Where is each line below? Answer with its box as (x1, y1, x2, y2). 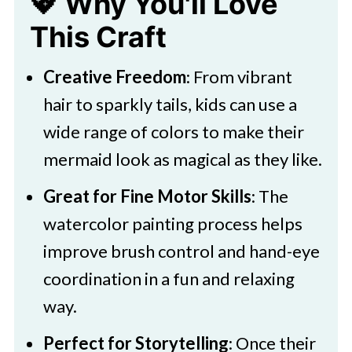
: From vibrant (185, 66, 292, 87)
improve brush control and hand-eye (42, 240, 320, 262)
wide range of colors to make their (42, 121, 304, 142)
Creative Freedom (42, 66, 186, 87)
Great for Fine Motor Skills (42, 185, 251, 207)
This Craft (29, 20, 167, 54)
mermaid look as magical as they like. (42, 148, 322, 170)
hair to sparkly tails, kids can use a (42, 93, 297, 115)
